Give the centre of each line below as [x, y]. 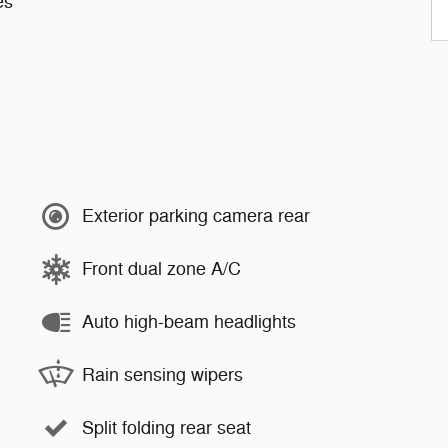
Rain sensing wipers [162, 375]
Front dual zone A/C [161, 269]
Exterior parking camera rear [196, 216]
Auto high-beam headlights [189, 322]
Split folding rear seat [166, 428]
